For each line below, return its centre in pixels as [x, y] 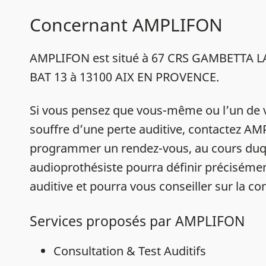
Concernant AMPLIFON [126, 25]
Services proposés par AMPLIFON [137, 221]
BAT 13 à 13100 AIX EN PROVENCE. [124, 77]
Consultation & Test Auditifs [130, 251]
